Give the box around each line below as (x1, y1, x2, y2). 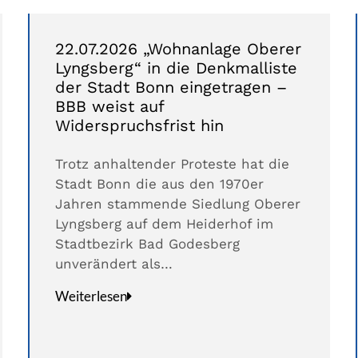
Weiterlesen (54, 288, 127, 305)
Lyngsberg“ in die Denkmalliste (54, 58, 297, 78)
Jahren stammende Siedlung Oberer (54, 196, 300, 213)
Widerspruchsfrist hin (54, 116, 224, 136)
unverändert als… (54, 256, 173, 272)
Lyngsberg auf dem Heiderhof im (54, 216, 273, 233)
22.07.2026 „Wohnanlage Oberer (54, 39, 301, 59)
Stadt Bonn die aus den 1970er (54, 176, 264, 193)
